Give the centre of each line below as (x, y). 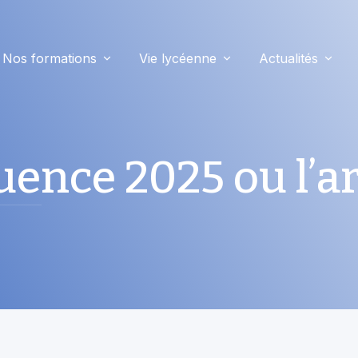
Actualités (288, 58)
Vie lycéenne (178, 58)
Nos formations (50, 58)
